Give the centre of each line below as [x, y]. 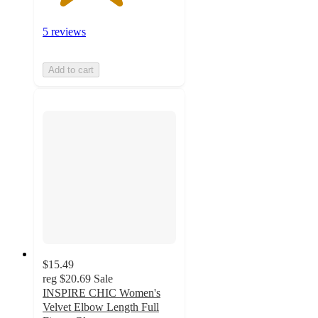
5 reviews [64, 32]
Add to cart [71, 70]
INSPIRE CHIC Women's [102, 292]
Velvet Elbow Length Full [101, 307]
